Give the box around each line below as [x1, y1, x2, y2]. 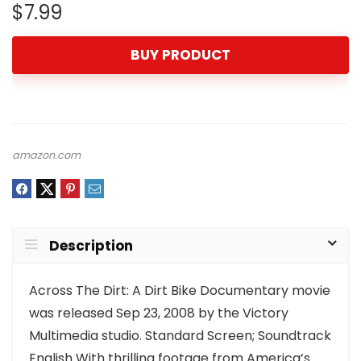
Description [49, 236, 133, 256]
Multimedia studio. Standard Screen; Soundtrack [29, 326, 331, 346]
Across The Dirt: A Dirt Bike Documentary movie [29, 281, 330, 301]
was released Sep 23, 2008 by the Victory [29, 304, 288, 323]
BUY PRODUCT [131, 45, 230, 64]
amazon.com [12, 148, 81, 162]
